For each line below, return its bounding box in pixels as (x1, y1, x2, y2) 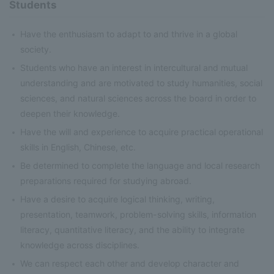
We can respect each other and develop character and (20, 258, 240, 269)
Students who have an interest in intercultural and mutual (20, 62, 248, 73)
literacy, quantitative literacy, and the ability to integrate (20, 224, 245, 235)
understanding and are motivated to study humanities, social (20, 78, 263, 89)
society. (20, 44, 52, 55)
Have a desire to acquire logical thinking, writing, (20, 194, 215, 205)
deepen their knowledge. (20, 108, 120, 119)
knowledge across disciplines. (20, 240, 140, 251)
